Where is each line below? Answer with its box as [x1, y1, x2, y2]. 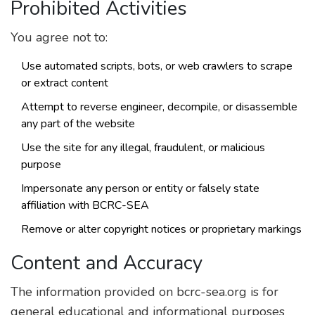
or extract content [21, 75, 108, 91]
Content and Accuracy [11, 250, 202, 276]
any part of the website [21, 116, 135, 131]
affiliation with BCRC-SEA [21, 198, 149, 213]
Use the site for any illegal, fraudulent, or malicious [21, 140, 265, 155]
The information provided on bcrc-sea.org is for [11, 283, 278, 300]
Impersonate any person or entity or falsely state [21, 181, 259, 196]
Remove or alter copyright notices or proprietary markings [21, 221, 302, 237]
